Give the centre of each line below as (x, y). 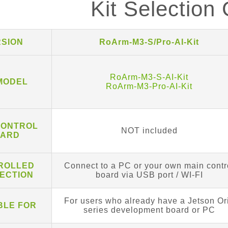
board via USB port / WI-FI (149, 175)
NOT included (149, 130)
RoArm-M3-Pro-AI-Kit (149, 86)
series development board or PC (149, 210)
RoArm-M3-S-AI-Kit (149, 77)
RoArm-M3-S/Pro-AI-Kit (149, 42)
